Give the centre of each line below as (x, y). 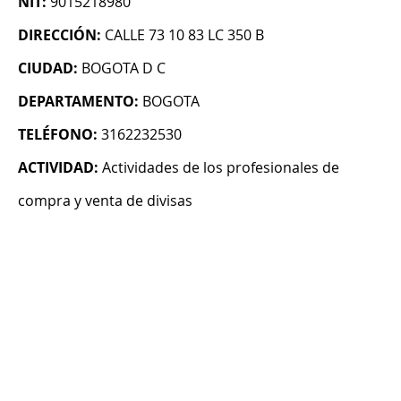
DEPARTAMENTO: (78, 102)
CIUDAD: (48, 68)
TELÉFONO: (58, 135)
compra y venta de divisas (105, 201)
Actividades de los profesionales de (221, 168)
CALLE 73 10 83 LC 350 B (184, 35)
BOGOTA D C (124, 68)
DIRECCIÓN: (60, 35)
